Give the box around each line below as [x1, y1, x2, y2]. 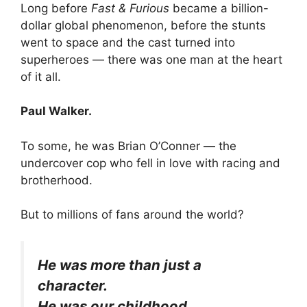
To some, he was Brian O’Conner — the [21, 138, 236, 153]
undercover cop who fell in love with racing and [21, 156, 280, 170]
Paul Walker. [21, 104, 92, 119]
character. [38, 276, 108, 294]
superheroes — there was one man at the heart [21, 52, 282, 66]
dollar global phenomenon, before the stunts [21, 18, 266, 32]
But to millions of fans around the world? [21, 208, 244, 222]
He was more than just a [38, 256, 201, 273]
